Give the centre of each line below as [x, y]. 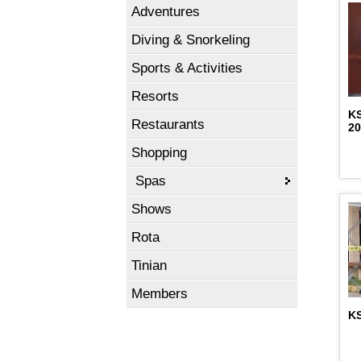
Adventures [166, 12]
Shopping [159, 153]
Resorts [155, 96]
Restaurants [168, 124]
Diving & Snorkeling [191, 40]
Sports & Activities [187, 68]
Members [160, 294]
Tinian [149, 266]
